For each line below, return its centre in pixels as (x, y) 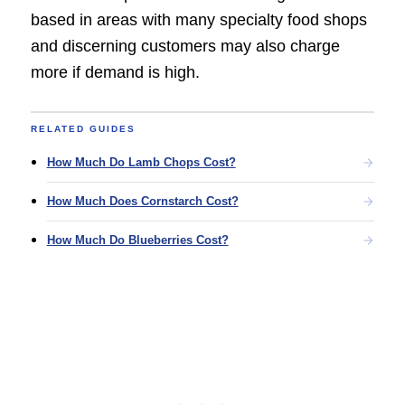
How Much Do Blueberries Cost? (137, 240)
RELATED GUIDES (83, 129)
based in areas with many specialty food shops (198, 20)
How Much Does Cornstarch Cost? (142, 202)
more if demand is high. (115, 73)
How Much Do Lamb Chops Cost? (141, 163)
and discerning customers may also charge (185, 47)
